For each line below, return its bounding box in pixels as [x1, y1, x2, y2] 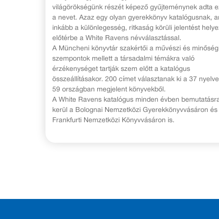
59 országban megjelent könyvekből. [52, 87, 166, 93]
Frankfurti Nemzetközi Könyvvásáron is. [52, 117, 175, 124]
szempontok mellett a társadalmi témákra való [52, 56, 195, 63]
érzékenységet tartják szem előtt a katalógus [52, 66, 190, 73]
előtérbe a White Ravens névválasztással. [52, 35, 181, 42]
